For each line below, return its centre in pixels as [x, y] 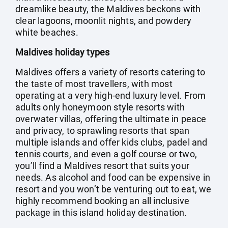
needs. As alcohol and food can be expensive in [113, 177]
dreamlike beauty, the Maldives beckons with [108, 9]
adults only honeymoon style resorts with [100, 107]
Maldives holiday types [63, 52]
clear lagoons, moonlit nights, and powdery [104, 21]
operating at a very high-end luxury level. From [111, 95]
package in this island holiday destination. [101, 212]
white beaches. [47, 32]
